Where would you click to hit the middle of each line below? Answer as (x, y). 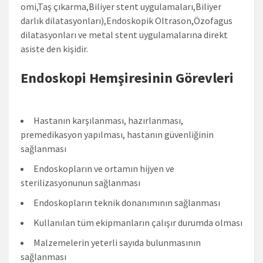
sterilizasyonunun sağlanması (80, 182)
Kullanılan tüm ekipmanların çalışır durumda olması (138, 222)
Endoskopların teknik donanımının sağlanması (127, 202)
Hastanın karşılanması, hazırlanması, (108, 120)
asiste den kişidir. (54, 48)
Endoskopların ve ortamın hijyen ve (104, 168)
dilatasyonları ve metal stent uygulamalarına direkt (124, 34)
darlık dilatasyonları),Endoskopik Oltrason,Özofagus (127, 20)
